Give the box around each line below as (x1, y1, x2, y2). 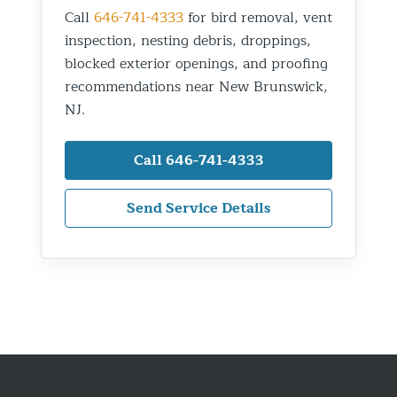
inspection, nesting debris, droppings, (65, 28, 311, 52)
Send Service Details (127, 196, 270, 220)
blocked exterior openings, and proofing (65, 51, 328, 75)
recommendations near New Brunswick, (65, 74, 328, 98)
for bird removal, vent (183, 5, 332, 29)
